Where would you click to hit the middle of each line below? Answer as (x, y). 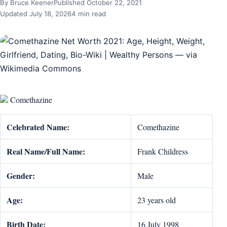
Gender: (21, 176)
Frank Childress (163, 151)
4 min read (89, 14)
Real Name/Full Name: (46, 151)
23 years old (157, 200)
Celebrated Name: (38, 127)
